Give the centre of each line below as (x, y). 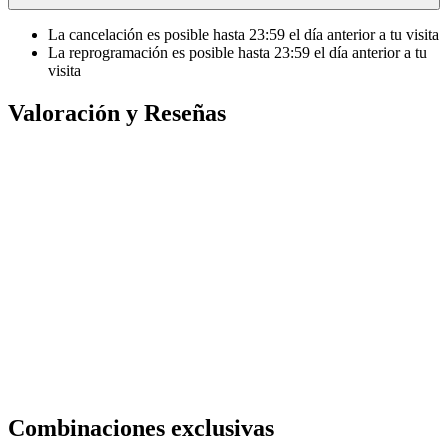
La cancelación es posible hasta (148, 34)
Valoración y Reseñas (117, 112)
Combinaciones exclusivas (141, 427)
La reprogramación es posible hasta (161, 52)
